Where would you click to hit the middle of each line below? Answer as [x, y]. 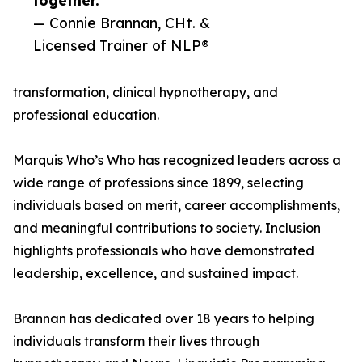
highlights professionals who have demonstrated [164, 251]
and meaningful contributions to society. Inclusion [167, 228]
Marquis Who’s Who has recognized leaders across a [177, 160]
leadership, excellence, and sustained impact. [156, 274]
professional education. [86, 115]
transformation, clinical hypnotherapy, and [145, 93]
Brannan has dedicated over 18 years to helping [164, 319]
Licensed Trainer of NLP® [121, 46]
